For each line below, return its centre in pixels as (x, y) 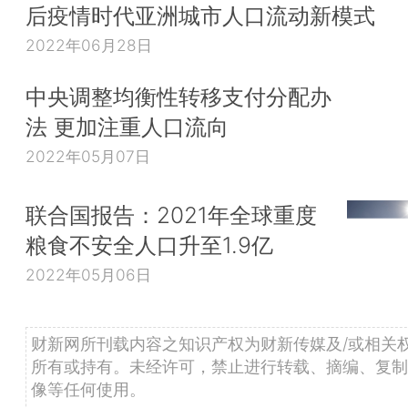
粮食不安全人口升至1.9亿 (149, 245)
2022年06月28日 (89, 45)
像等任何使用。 (88, 388)
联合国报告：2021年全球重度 (171, 214)
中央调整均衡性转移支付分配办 (178, 97)
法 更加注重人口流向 (127, 127)
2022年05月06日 (88, 274)
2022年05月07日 (88, 156)
